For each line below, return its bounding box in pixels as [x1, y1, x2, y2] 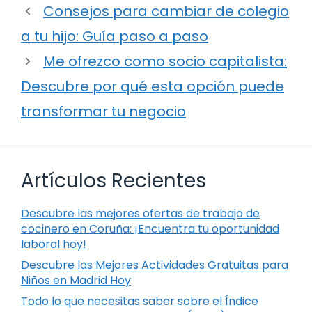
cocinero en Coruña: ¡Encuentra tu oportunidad [21, 221, 279, 237]
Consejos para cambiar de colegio [43, 1, 289, 22]
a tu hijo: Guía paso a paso [21, 26, 208, 47]
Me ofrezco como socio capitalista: [43, 52, 287, 72]
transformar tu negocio [21, 102, 186, 122]
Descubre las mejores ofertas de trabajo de [21, 205, 260, 222]
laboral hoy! [21, 236, 86, 253]
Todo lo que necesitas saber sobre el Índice [21, 293, 258, 310]
